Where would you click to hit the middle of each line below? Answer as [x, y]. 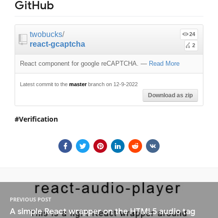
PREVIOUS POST [30, 200]
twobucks [46, 34]
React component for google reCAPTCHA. [79, 63]
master [78, 84]
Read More [164, 63]
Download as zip [170, 95]
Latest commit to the [45, 84]
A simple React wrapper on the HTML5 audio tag [102, 212]
